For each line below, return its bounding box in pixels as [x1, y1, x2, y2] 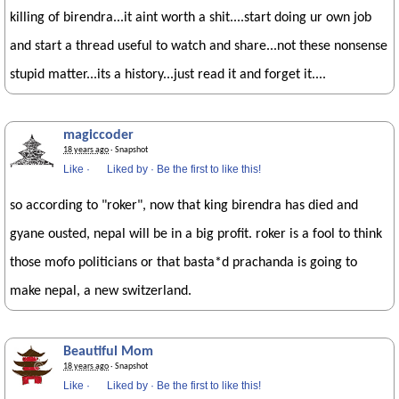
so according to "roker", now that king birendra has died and [10, 199, 358, 213]
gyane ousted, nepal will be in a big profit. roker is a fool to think [10, 227, 382, 241]
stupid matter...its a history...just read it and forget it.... [10, 68, 326, 82]
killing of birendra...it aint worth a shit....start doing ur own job [10, 11, 371, 25]
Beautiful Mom [63, 345, 153, 359]
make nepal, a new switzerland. [10, 284, 191, 298]
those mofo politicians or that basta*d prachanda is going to [10, 256, 357, 270]
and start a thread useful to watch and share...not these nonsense [10, 39, 387, 53]
